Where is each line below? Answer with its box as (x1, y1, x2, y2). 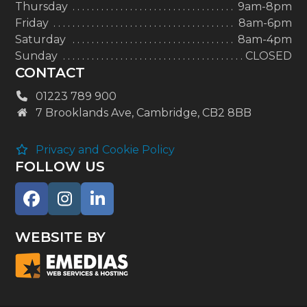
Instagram (63, 195, 147, 216)
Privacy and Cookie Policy (36, 143, 175, 157)
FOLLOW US (15, 158, 106, 175)
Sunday (15, 49, 58, 63)
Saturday (15, 33, 66, 47)
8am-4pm (237, 33, 292, 47)
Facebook (30, 195, 110, 216)
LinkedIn (96, 195, 168, 216)
